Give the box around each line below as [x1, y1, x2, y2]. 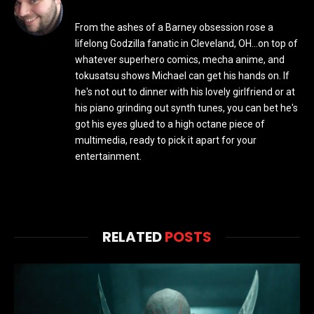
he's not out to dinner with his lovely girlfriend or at [75, 86, 295, 97]
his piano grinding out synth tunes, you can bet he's [75, 102, 298, 114]
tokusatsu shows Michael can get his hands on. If [75, 69, 289, 81]
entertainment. [75, 150, 142, 162]
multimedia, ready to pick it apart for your [75, 134, 257, 146]
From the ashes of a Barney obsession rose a [75, 21, 273, 33]
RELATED [102, 226, 165, 247]
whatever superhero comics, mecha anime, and [75, 53, 285, 65]
